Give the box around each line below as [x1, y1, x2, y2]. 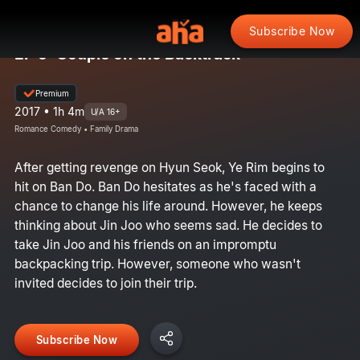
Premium [35, 88, 69, 98]
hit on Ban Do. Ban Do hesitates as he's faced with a [14, 178, 317, 194]
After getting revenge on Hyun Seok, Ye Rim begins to [14, 159, 325, 175]
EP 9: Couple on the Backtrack [14, 43, 240, 63]
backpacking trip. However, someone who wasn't [14, 256, 301, 272]
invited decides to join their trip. [14, 275, 197, 291]
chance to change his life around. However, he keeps [14, 198, 322, 214]
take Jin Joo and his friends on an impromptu [14, 236, 276, 252]
